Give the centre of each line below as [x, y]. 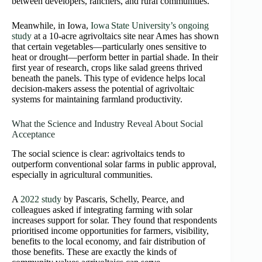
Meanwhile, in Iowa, [51, 25]
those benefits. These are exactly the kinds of [94, 251]
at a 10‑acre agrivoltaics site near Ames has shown [125, 36]
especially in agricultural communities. [82, 174]
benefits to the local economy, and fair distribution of [108, 241]
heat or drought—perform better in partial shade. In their [115, 57]
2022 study [41, 199]
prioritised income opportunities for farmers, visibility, [110, 230]
